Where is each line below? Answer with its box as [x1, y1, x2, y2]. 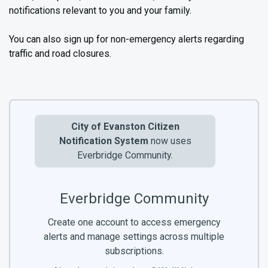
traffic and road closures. [9, 48, 111, 60]
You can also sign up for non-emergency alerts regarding [9, 33, 244, 45]
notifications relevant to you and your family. [9, 5, 191, 17]
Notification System [59, 135, 148, 147]
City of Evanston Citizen [71, 121, 179, 133]
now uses [150, 135, 191, 147]
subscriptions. [104, 245, 164, 257]
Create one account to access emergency [47, 217, 221, 229]
